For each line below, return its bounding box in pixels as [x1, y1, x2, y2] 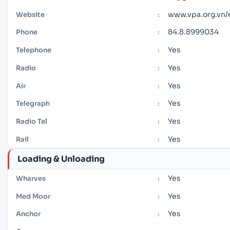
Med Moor [16, 191, 50, 201]
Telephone [16, 46, 51, 55]
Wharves [16, 174, 46, 183]
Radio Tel [16, 117, 47, 126]
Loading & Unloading [17, 153, 105, 164]
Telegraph [16, 99, 50, 108]
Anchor [16, 209, 41, 219]
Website [16, 10, 45, 19]
